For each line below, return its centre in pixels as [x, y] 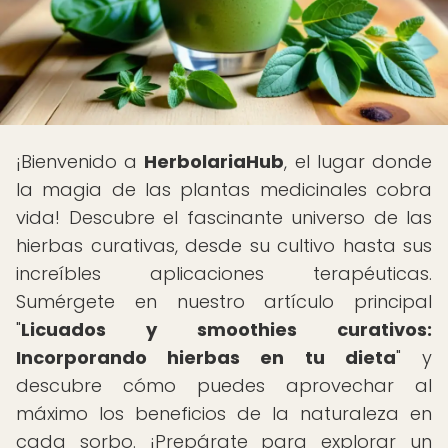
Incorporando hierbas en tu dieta [206, 357]
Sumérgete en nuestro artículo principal [224, 301]
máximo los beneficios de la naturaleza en [224, 413]
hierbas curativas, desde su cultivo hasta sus [224, 245]
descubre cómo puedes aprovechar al [224, 385]
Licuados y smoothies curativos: [226, 329]
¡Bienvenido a [80, 161]
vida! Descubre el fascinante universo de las [224, 217]
